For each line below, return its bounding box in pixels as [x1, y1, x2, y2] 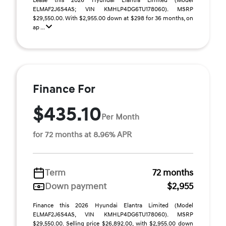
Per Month [101, 111, 139, 122]
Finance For [33, 82, 95, 96]
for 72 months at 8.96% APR [33, 130, 132, 140]
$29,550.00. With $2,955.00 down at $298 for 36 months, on [33, 15, 193, 22]
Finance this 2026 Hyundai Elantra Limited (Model [33, 202, 193, 209]
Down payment [45, 181, 106, 192]
